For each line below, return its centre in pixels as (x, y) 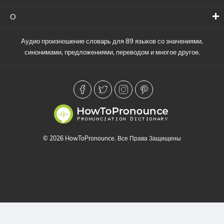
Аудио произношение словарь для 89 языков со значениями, (112, 41)
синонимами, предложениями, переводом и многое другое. (112, 52)
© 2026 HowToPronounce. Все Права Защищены (112, 138)
